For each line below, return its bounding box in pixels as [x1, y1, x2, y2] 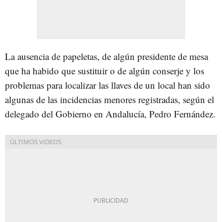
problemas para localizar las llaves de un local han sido [5, 78, 210, 91]
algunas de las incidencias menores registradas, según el [5, 93, 214, 106]
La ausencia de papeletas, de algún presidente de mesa [5, 50, 208, 62]
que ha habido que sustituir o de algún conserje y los [5, 64, 204, 77]
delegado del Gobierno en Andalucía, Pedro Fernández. [5, 107, 216, 120]
